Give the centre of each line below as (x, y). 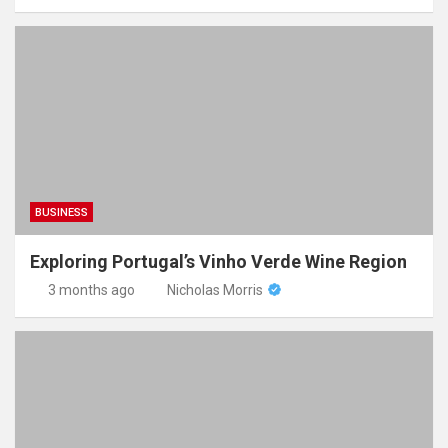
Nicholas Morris (215, 289)
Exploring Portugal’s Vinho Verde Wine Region (218, 261)
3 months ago (91, 289)
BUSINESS (61, 212)
